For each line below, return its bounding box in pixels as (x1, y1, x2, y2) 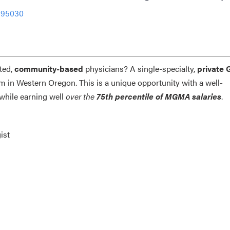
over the (65, 90, 97, 102)
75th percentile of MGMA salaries (96, 90, 221, 102)
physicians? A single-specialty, (83, 62, 195, 74)
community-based (12, 62, 83, 74)
